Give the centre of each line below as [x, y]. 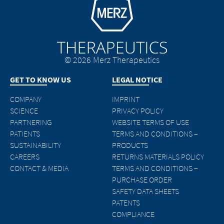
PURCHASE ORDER [142, 179]
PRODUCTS [130, 145]
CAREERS [25, 156]
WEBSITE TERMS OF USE [150, 122]
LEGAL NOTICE [137, 79]
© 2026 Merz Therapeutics [112, 60]
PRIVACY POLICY [138, 110]
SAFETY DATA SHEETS [145, 191]
